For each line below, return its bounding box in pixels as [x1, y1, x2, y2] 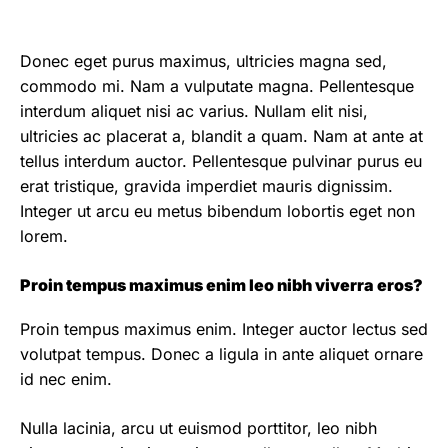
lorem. [20, 226, 68, 246]
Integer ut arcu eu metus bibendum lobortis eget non [20, 201, 415, 221]
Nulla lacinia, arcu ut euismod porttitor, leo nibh [20, 418, 377, 438]
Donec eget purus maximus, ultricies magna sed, [20, 51, 387, 71]
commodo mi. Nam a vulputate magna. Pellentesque [20, 76, 414, 96]
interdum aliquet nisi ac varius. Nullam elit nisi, [20, 101, 368, 121]
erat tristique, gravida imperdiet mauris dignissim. [20, 176, 393, 196]
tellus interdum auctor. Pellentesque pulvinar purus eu [20, 151, 422, 171]
